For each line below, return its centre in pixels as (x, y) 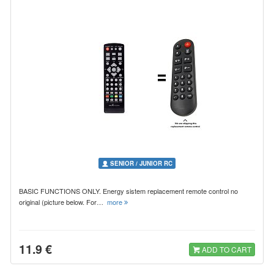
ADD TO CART (226, 249)
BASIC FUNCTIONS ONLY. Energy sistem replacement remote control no (128, 191)
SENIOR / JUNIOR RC (140, 163)
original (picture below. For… (63, 202)
